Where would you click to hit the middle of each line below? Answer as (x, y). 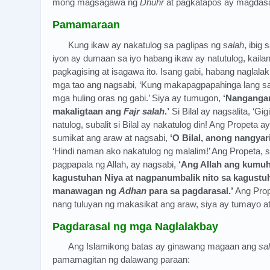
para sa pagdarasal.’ (190, 190)
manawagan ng (86, 190)
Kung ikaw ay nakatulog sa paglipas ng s (148, 45)
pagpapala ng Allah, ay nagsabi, (115, 164)
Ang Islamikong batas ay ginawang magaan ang (164, 246)
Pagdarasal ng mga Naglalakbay (135, 226)
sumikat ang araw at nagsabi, (111, 137)
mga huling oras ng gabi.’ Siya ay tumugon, (138, 98)
